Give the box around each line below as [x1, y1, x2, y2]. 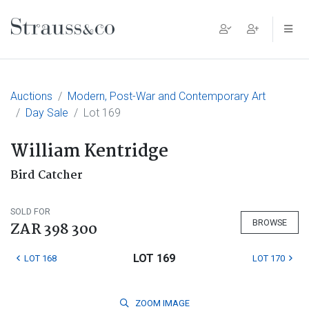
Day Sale [26, 106, 68, 119]
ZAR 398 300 [10, 218, 97, 241]
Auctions [10, 90, 52, 103]
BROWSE [252, 217, 287, 228]
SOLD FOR [10, 206, 50, 217]
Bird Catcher [10, 166, 83, 185]
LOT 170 [252, 253, 285, 263]
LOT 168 [24, 253, 57, 263]
